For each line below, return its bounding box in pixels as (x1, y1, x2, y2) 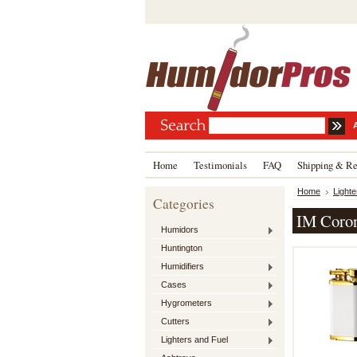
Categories (153, 194, 214, 213)
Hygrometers (161, 298, 212, 308)
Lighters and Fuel (161, 335, 228, 344)
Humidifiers (161, 261, 204, 271)
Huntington (161, 243, 202, 253)
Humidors (161, 225, 198, 234)
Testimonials (194, 158, 247, 172)
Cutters (161, 316, 190, 326)
